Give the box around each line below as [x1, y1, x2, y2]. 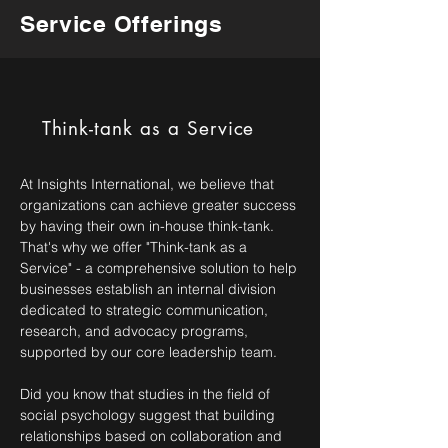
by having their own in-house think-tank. [20, 217, 274, 235]
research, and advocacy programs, [20, 322, 248, 340]
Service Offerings [20, 10, 223, 37]
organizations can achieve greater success [20, 196, 296, 214]
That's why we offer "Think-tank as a [20, 238, 247, 256]
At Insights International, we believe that [20, 175, 274, 193]
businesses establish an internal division [20, 280, 276, 298]
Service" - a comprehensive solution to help [20, 259, 297, 277]
